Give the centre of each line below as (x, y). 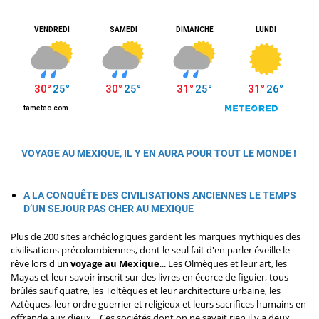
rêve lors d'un (40, 264)
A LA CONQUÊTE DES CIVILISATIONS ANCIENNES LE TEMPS (159, 195)
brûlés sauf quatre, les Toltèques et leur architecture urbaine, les (146, 291)
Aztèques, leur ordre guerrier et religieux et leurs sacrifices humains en (158, 304)
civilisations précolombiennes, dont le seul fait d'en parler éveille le (150, 250)
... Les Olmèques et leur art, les (223, 264)
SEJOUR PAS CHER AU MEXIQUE (120, 209)
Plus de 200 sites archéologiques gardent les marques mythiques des (156, 237)
